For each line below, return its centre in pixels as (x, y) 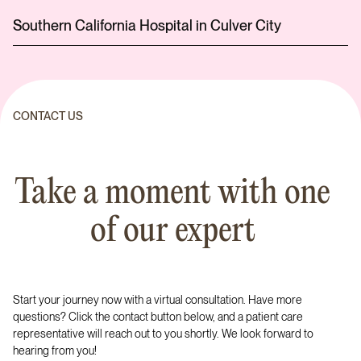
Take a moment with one (172, 194)
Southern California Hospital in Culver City (147, 25)
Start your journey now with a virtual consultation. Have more (158, 300)
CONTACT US (48, 116)
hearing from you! (55, 351)
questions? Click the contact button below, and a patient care (158, 317)
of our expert (172, 232)
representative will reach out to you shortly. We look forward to (163, 334)
